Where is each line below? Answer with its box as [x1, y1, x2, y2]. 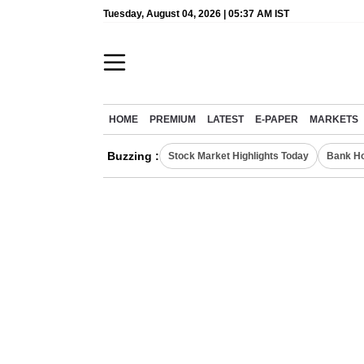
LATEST [207, 115, 244, 124]
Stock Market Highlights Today [168, 150, 309, 162]
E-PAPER [255, 115, 298, 124]
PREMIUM [149, 115, 196, 124]
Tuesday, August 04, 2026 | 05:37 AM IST [103, 8, 289, 19]
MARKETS [310, 115, 358, 124]
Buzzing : [107, 149, 159, 162]
